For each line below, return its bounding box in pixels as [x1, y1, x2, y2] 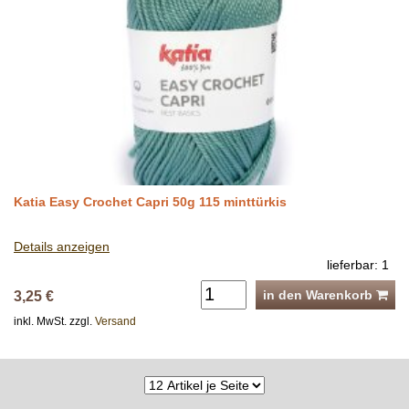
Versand [95, 314, 136, 328]
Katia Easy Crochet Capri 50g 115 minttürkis [14, 194, 287, 209]
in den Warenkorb [263, 287, 376, 302]
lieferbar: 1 [327, 257, 389, 272]
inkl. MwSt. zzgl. [14, 314, 95, 328]
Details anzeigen [14, 238, 110, 254]
